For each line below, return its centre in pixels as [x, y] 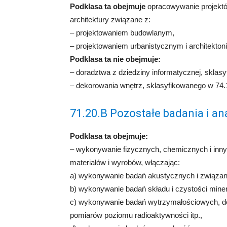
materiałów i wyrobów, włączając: [125, 162]
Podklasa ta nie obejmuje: [115, 59]
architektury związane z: [110, 20]
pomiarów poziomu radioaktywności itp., [136, 215]
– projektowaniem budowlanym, [122, 33]
